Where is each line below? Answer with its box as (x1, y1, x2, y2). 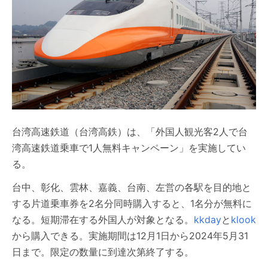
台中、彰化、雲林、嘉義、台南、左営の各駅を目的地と (12, 181, 251, 193)
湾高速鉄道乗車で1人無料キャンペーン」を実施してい (12, 142, 246, 154)
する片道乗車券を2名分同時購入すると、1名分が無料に (12, 197, 252, 209)
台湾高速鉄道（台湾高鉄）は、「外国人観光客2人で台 (12, 126, 248, 138)
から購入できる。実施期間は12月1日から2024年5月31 (12, 230, 248, 242)
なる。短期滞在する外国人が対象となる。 (12, 214, 194, 226)
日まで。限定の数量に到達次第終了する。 (12, 246, 194, 258)
